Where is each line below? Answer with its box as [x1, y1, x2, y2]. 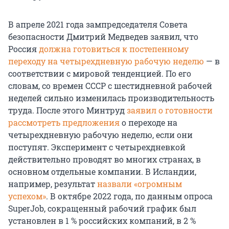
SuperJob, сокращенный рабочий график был [8, 203, 196, 214]
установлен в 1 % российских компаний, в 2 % [8, 215, 196, 226]
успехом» [8, 191, 46, 202]
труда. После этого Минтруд [8, 105, 127, 116]
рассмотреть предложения [8, 117, 120, 128]
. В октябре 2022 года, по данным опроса [46, 191, 213, 202]
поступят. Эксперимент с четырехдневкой [8, 142, 186, 153]
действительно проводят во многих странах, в [8, 154, 201, 165]
